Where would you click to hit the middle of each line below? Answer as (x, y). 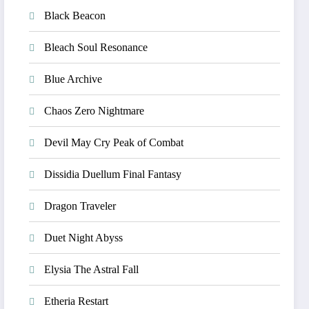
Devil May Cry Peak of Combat (114, 142)
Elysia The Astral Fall (92, 269)
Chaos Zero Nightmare (94, 111)
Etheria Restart (77, 301)
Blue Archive (73, 79)
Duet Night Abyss (84, 238)
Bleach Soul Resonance (96, 47)
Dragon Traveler (80, 206)
